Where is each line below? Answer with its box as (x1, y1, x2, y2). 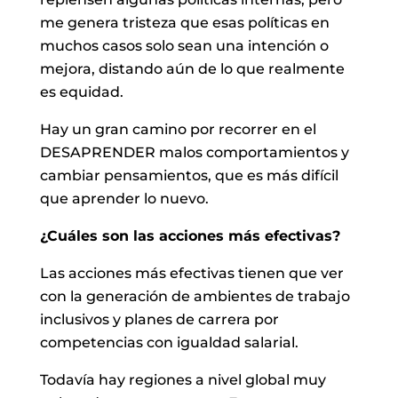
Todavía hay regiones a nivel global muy (39, 370, 326, 388)
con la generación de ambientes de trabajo (39, 287, 350, 305)
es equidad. (39, 83, 123, 100)
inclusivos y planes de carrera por (39, 310, 279, 328)
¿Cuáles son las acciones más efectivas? (39, 227, 340, 244)
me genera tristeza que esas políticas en (39, 13, 330, 31)
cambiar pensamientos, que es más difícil (39, 166, 338, 184)
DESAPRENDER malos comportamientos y (39, 143, 349, 161)
